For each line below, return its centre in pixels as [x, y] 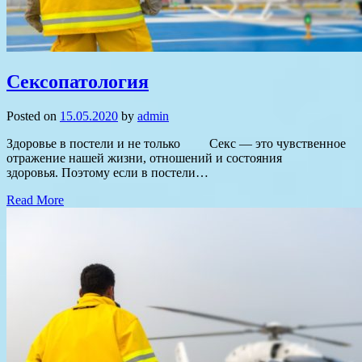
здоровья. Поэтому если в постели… [107, 172]
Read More [35, 200]
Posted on [33, 116]
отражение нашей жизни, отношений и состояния [144, 158]
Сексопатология [78, 81]
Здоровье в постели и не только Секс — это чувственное [176, 143]
